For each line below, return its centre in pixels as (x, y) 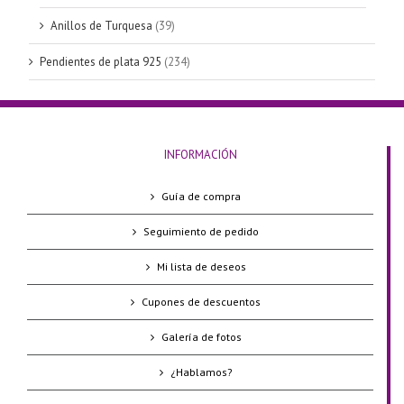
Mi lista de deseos (201, 267)
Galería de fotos (201, 337)
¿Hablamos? (201, 372)
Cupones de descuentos (201, 302)
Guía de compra (201, 197)
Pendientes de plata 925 (101, 62)
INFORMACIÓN (200, 155)
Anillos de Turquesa (101, 26)
